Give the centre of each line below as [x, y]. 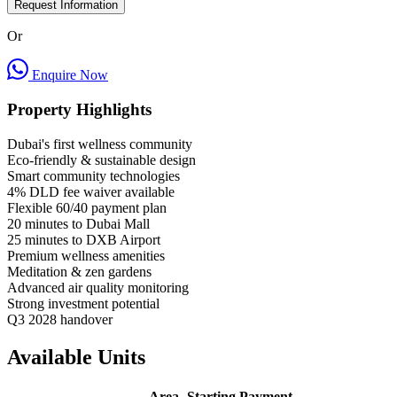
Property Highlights [79, 109]
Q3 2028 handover [60, 319]
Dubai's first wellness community [100, 144]
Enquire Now [68, 75]
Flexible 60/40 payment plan [87, 207]
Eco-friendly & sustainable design [101, 160]
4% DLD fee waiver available [91, 191]
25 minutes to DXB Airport [84, 239]
